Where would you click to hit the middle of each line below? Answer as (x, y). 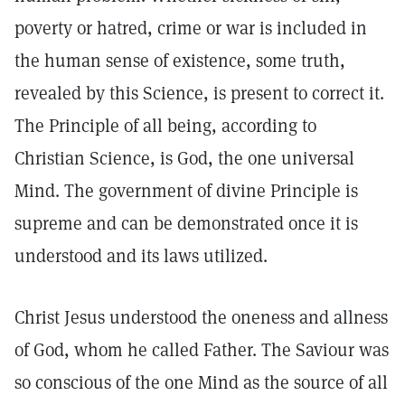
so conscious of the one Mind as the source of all (201, 382)
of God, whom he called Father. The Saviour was (202, 350)
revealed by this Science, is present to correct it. (199, 93)
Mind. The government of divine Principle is (186, 191)
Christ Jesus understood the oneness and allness (201, 317)
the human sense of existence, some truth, (180, 61)
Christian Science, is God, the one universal (184, 158)
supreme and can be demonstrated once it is (186, 223)
